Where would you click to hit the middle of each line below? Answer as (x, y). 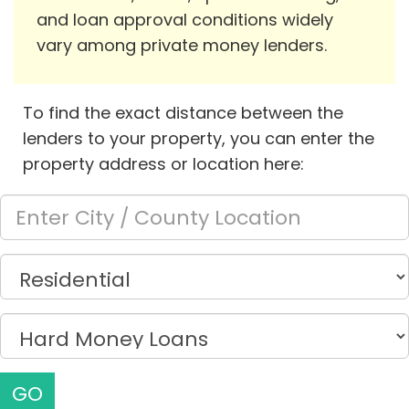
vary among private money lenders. (182, 46)
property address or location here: (163, 164)
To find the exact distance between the (183, 113)
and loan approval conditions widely (185, 20)
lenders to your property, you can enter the (199, 139)
